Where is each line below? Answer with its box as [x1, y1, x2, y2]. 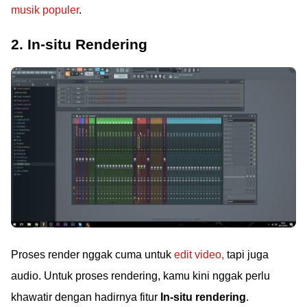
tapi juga [224, 249, 269, 261]
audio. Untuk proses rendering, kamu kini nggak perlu [11, 270, 270, 282]
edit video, [174, 249, 224, 261]
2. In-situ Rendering [11, 36, 147, 53]
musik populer [11, 4, 79, 16]
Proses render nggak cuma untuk [11, 249, 174, 261]
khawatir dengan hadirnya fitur [11, 291, 160, 304]
